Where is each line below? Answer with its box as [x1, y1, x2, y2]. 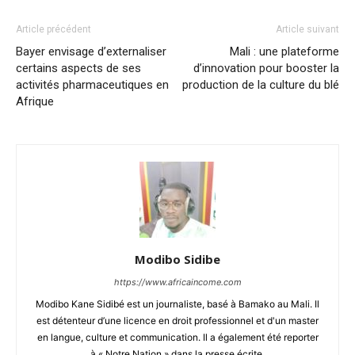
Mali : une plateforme [230, 44, 339, 59]
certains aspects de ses [16, 60, 141, 75]
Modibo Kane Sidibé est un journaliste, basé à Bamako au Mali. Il [36, 297, 319, 310]
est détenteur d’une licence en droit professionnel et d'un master [36, 314, 319, 326]
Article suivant [276, 23, 339, 35]
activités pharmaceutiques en [16, 77, 169, 92]
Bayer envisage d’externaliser [16, 44, 166, 59]
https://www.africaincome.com [113, 276, 242, 288]
